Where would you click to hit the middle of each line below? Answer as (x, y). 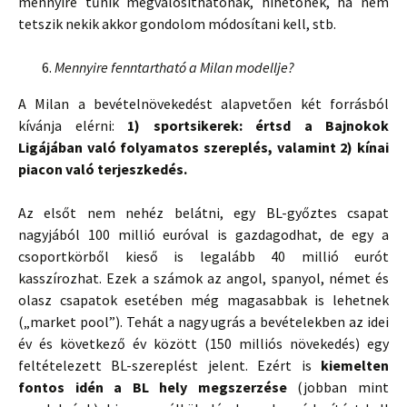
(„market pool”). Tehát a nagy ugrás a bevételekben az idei (203, 322)
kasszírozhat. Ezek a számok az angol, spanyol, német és (203, 278)
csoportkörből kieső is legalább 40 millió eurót (203, 256)
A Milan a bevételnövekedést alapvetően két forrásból (203, 104)
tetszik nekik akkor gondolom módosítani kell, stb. (177, 24)
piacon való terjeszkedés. (103, 169)
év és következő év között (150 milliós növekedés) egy (203, 343)
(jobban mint (338, 387)
